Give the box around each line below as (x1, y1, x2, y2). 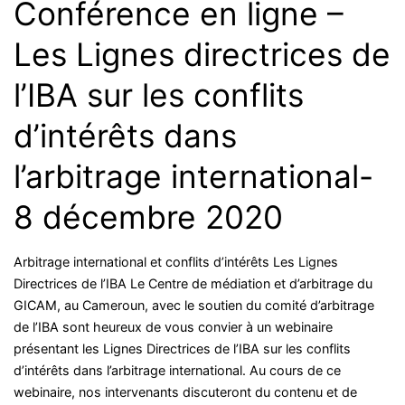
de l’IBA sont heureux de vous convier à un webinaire (14, 318, 333, 334)
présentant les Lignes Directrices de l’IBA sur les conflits (14, 340, 351, 356)
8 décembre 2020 (14, 197, 283, 237)
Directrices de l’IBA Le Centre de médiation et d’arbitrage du (14, 275, 372, 291)
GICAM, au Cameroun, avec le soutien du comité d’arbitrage (14, 297, 374, 313)
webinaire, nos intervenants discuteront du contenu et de (14, 383, 357, 400)
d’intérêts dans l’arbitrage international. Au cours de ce (14, 362, 341, 378)
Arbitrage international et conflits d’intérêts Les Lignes (14, 253, 338, 269)
